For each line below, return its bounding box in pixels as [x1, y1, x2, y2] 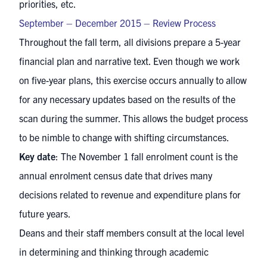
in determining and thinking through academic [19, 246, 209, 258]
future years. [19, 207, 71, 220]
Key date [19, 150, 55, 163]
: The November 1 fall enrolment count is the [55, 150, 238, 163]
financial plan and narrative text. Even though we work [19, 55, 240, 67]
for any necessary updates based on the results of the [19, 93, 235, 105]
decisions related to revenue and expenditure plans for [19, 188, 241, 201]
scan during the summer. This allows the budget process [19, 112, 248, 125]
